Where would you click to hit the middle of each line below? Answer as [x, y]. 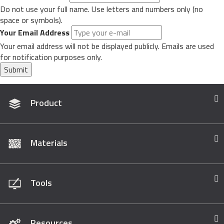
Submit [16, 70]
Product [46, 102]
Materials [49, 142]
